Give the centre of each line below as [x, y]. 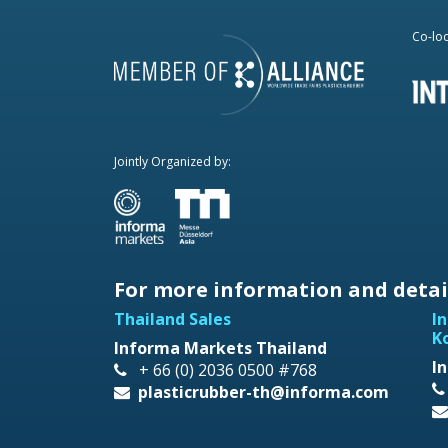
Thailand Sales [172, 318]
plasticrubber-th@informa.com [263, 391]
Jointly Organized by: [172, 161]
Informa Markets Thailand [220, 347]
